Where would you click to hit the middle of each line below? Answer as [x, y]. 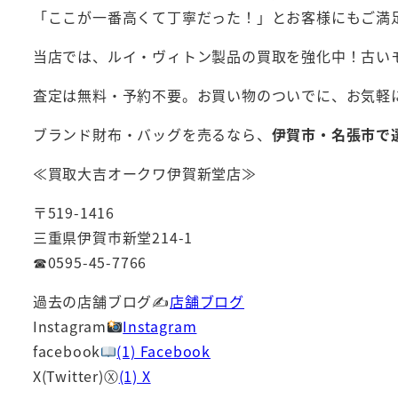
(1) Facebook [164, 351]
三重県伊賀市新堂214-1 [113, 238]
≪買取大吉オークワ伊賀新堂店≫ [144, 174]
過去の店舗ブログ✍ [101, 302]
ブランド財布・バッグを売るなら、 [152, 135]
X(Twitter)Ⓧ [76, 376]
